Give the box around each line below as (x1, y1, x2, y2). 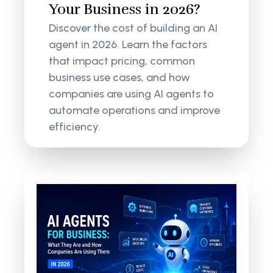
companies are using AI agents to (49, 87, 214, 101)
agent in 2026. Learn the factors (49, 38, 208, 52)
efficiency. (49, 120, 101, 134)
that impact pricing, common (49, 54, 196, 68)
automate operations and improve (49, 104, 221, 118)
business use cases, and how (49, 71, 191, 85)
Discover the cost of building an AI (49, 21, 218, 35)
